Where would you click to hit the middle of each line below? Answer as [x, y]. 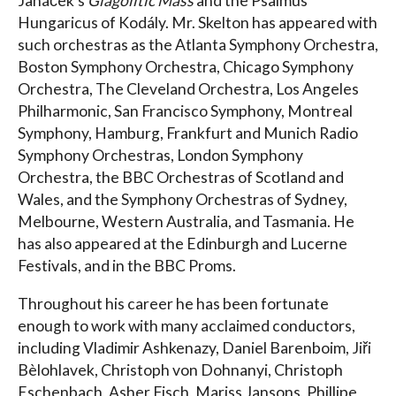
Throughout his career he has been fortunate [173, 303]
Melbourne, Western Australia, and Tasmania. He [186, 221]
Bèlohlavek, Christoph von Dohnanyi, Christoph [180, 369]
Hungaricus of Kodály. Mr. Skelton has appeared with [198, 22]
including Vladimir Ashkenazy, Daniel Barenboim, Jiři [194, 347]
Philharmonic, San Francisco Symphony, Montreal [185, 110]
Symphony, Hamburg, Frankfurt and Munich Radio [188, 133]
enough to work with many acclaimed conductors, [187, 325]
